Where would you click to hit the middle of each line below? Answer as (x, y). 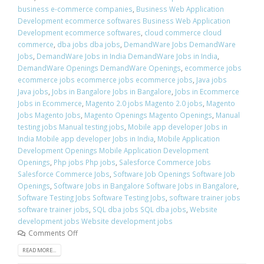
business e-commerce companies (75, 9)
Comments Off (53, 232)
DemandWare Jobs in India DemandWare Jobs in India (127, 56)
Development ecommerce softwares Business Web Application (124, 20)
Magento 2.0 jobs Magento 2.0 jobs (144, 103)
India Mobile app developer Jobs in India (86, 138)
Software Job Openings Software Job (174, 174)
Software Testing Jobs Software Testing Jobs (92, 197)
